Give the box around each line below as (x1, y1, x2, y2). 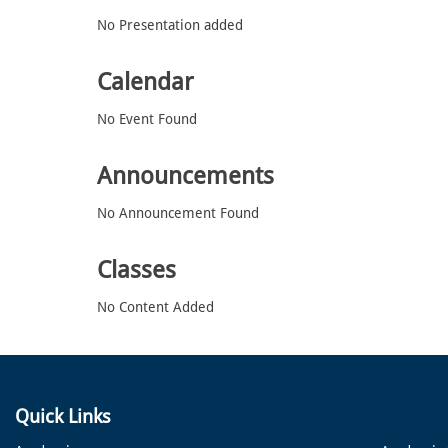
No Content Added (97, 298, 214, 315)
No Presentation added (97, 16, 243, 33)
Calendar (97, 67, 194, 96)
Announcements (97, 161, 274, 190)
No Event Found (97, 110, 197, 127)
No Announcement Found (97, 204, 259, 221)
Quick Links (15, 404, 111, 428)
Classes (97, 255, 176, 284)
